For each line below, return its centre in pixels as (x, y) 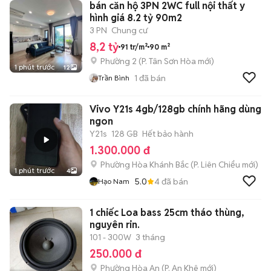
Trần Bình (114, 78)
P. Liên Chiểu (217, 165)
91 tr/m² (134, 47)
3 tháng (150, 237)
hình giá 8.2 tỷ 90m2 (136, 18)
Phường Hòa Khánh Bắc (145, 165)
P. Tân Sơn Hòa (169, 61)
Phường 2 (119, 61)
